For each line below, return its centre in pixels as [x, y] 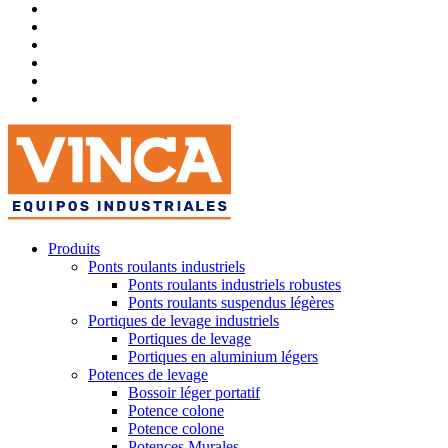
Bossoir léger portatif [194, 392]
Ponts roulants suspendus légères [231, 302]
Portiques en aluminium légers [223, 356]
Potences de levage [148, 374]
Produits [74, 248]
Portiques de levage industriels [183, 320]
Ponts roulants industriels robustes [234, 284]
